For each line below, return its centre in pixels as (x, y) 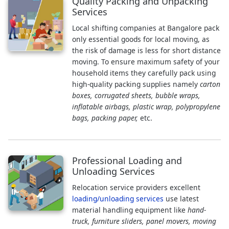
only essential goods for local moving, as (141, 39)
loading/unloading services (118, 198)
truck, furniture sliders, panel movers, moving (144, 221)
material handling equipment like (130, 210)
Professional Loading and (127, 160)
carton (210, 84)
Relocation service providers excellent (136, 187)
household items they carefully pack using (144, 73)
